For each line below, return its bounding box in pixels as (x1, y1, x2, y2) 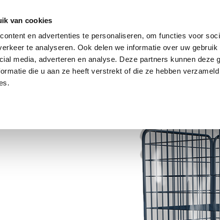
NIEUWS (182, 36, 208, 47)
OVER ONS (123, 36, 159, 47)
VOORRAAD (72, 36, 112, 47)
